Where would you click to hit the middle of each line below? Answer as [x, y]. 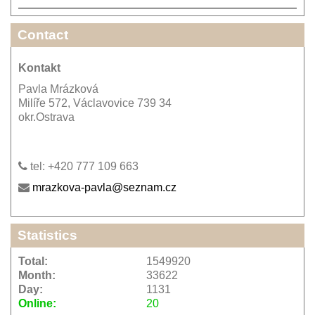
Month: [37, 275]
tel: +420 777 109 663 [83, 166]
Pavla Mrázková [58, 89]
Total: [33, 261]
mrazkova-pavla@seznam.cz [104, 187]
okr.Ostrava [46, 117]
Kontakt [39, 68]
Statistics [47, 235]
